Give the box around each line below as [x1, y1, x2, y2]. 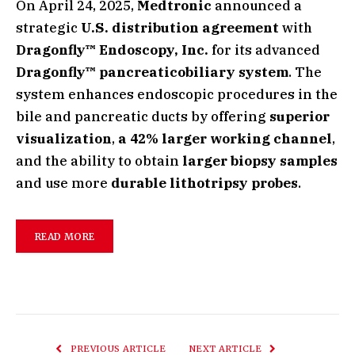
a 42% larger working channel [118, 130, 332, 147]
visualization [16, 130, 112, 147]
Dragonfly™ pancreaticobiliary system [16, 63, 288, 81]
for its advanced [208, 41, 320, 59]
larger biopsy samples [182, 152, 338, 170]
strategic [16, 19, 81, 36]
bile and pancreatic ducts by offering [16, 108, 269, 125]
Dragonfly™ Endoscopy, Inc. [16, 41, 208, 59]
